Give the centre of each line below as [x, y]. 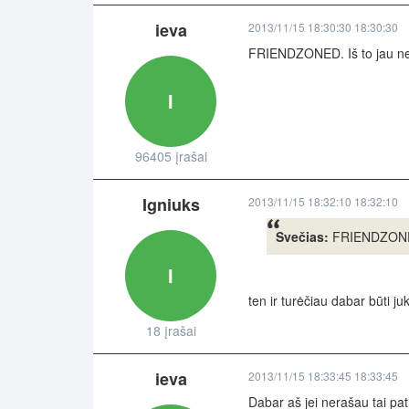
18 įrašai [171, 331]
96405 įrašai [171, 157]
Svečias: [302, 237]
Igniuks [171, 205]
